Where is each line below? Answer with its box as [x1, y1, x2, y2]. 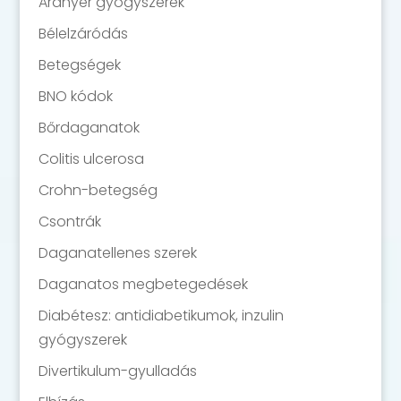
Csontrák [38, 211, 101, 232]
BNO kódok [38, 86, 113, 107]
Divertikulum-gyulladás [38, 361, 197, 381]
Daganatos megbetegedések [38, 274, 248, 294]
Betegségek [38, 55, 121, 75]
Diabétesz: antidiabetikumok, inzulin [38, 305, 284, 326]
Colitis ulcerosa [38, 149, 144, 169]
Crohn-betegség [38, 180, 158, 200]
